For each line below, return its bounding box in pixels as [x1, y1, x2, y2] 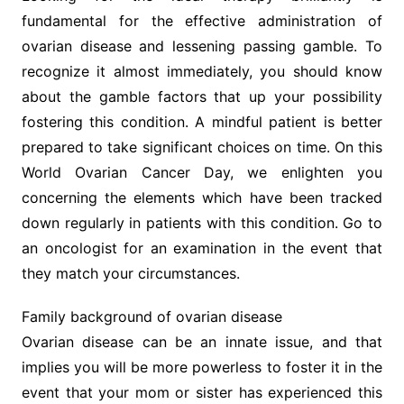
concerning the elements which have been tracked [21, 188, 383, 207]
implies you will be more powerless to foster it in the [21, 358, 383, 376]
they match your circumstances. [21, 264, 240, 282]
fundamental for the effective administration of [21, 12, 383, 30]
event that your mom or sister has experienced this [21, 383, 383, 401]
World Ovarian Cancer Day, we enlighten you [21, 163, 383, 181]
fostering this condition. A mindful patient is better [21, 113, 383, 131]
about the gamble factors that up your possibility [21, 87, 383, 106]
